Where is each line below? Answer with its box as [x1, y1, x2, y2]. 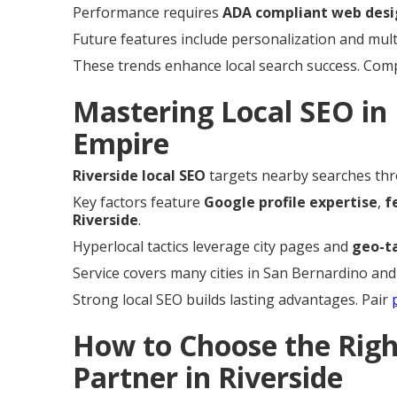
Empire [73, 123, 169, 162]
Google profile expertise [204, 191, 378, 212]
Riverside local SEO [73, 165, 206, 185]
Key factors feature [73, 191, 204, 212]
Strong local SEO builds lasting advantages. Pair [73, 289, 392, 309]
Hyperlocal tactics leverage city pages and [73, 236, 352, 256]
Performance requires [73, 2, 222, 22]
